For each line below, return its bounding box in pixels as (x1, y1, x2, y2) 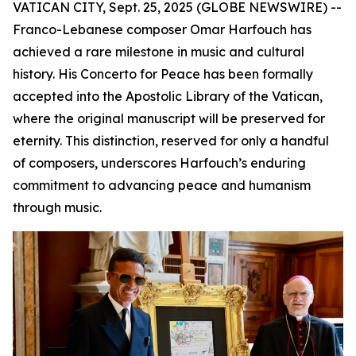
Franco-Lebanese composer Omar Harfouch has (13, 21, 311, 37)
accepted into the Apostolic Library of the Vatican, (13, 88, 323, 104)
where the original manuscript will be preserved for (13, 110, 325, 126)
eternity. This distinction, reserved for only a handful (13, 133, 329, 149)
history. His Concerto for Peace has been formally (13, 66, 313, 82)
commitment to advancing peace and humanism (13, 177, 311, 193)
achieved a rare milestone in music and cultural (13, 44, 304, 60)
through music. (13, 199, 102, 215)
